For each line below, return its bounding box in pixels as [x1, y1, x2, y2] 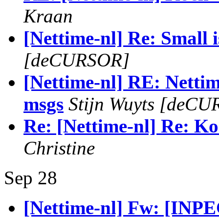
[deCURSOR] [23, 49, 130, 70]
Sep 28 [4, 167, 57, 188]
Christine [23, 137, 95, 158]
